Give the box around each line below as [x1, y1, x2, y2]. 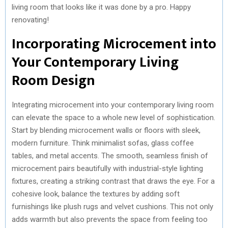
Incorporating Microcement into [12, 32, 216, 56]
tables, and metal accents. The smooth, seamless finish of [12, 151, 208, 160]
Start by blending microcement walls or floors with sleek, [12, 125, 201, 135]
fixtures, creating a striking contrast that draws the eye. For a [12, 176, 215, 186]
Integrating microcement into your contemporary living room [12, 100, 214, 109]
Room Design [12, 68, 95, 93]
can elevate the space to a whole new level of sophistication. [12, 112, 215, 122]
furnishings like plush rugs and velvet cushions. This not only [12, 202, 213, 211]
